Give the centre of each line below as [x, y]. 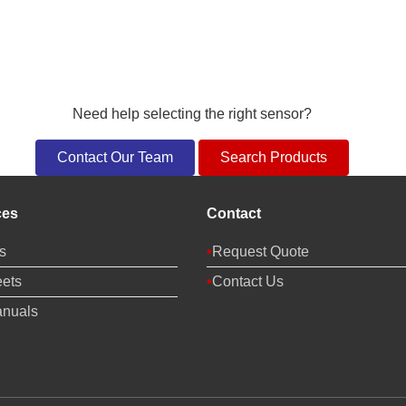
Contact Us [247, 281]
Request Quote [260, 251]
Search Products [273, 157]
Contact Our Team [115, 157]
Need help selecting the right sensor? [192, 114]
